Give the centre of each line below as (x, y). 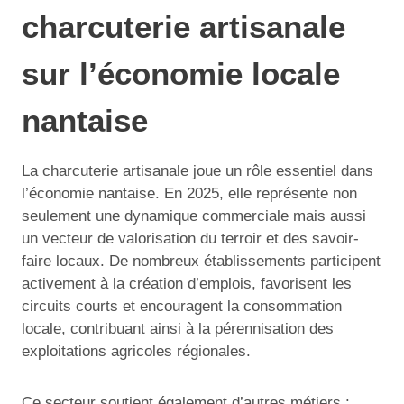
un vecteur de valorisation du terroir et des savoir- (190, 239)
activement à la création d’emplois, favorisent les (187, 284)
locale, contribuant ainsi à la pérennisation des (178, 329)
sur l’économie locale (181, 73)
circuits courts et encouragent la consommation (182, 307)
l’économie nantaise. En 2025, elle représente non (189, 194)
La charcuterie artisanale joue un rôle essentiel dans (197, 171)
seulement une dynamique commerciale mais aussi (194, 216)
